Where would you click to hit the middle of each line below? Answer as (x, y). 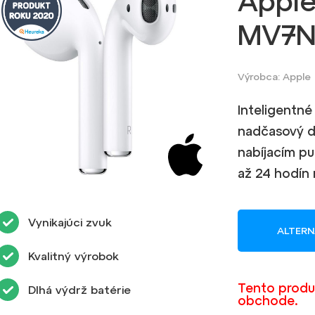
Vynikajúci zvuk (70, 223)
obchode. (268, 300)
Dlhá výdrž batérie (80, 290)
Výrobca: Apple (274, 77)
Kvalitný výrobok (74, 256)
